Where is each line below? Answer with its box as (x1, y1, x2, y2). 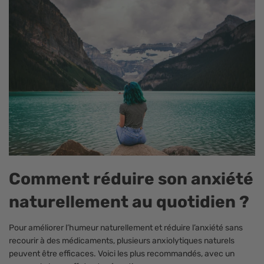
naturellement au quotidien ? (9, 192, 249, 212)
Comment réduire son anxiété (9, 169, 253, 189)
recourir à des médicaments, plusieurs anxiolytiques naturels (9, 235, 235, 246)
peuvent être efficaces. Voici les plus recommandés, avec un (9, 248, 235, 259)
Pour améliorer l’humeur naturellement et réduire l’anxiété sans (9, 222, 243, 233)
